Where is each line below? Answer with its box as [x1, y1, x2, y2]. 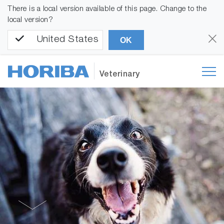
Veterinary [99, 71, 140, 79]
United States [36, 35, 98, 45]
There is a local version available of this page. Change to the [7, 5, 206, 13]
